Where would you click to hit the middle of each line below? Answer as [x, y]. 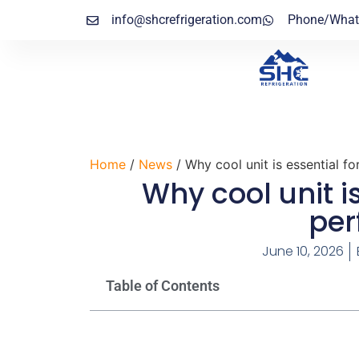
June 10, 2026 [303, 252]
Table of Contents [163, 286]
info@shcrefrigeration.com [187, 20]
